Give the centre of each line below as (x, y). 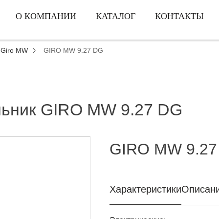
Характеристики (145, 189)
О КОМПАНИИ (46, 16)
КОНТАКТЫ (179, 16)
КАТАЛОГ (115, 16)
